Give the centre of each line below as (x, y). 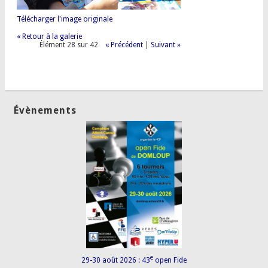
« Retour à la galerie (49, 37)
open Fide (170, 261)
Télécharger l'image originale (64, 19)
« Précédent (124, 45)
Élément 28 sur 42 (69, 45)
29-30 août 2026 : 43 (116, 261)
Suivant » (166, 45)
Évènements (45, 111)
